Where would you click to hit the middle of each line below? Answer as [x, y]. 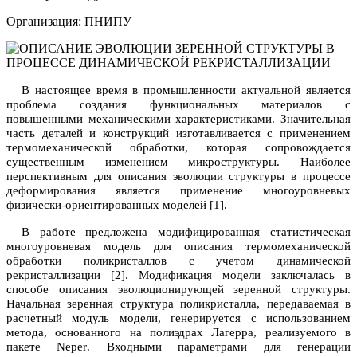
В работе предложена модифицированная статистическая [186, 231]
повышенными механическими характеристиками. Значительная [178, 118]
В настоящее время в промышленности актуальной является [186, 90]
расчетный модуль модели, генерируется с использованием [178, 318]
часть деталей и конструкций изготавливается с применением [178, 133]
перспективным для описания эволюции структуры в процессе [178, 176]
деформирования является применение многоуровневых [178, 190]
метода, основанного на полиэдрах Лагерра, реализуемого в [178, 332]
